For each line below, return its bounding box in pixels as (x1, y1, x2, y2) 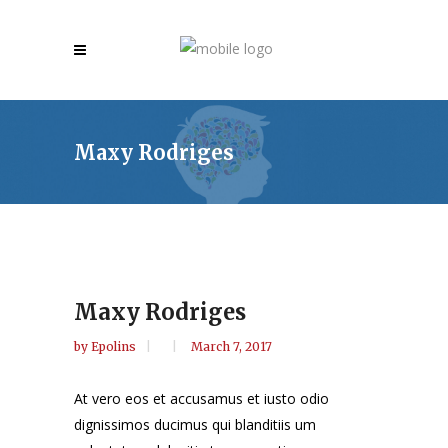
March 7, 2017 (191, 338, 272, 354)
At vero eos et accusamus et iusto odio (74, 388, 329, 408)
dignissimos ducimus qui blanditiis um (74, 414, 316, 434)
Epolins (91, 338, 139, 354)
